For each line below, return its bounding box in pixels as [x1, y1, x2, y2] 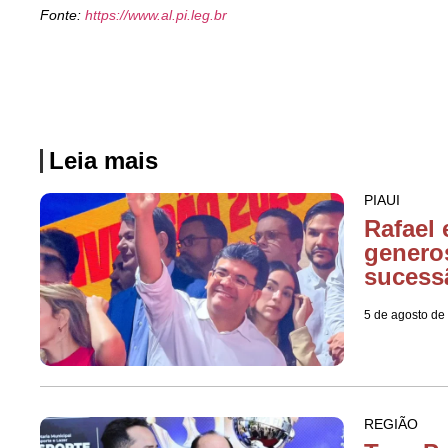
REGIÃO [363, 416, 418, 433]
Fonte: [40, 7, 85, 24]
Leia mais [49, 146, 158, 174]
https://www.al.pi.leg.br [85, 7, 227, 24]
